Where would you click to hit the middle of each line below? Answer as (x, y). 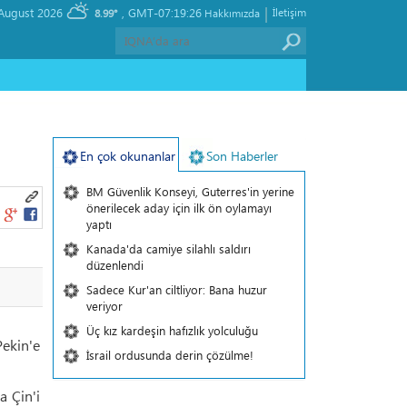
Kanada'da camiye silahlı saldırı (168, 248)
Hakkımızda (232, 13)
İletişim (289, 12)
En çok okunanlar (127, 156)
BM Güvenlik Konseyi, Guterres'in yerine (190, 191)
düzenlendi (114, 265)
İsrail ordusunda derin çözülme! (169, 355)
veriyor (104, 306)
